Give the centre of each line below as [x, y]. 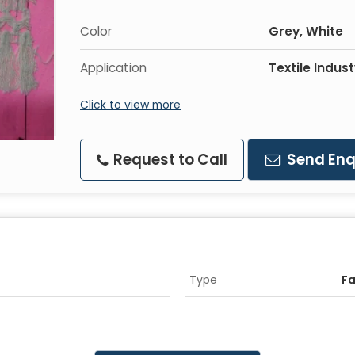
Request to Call [169, 160]
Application [113, 68]
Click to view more [130, 105]
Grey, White [306, 31]
